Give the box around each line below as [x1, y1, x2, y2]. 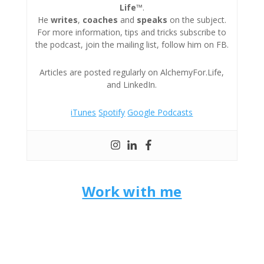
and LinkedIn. [107, 79, 157, 90]
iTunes [71, 107, 97, 118]
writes [50, 14, 78, 25]
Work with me [82, 181, 182, 201]
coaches [82, 14, 118, 25]
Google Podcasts [127, 107, 193, 118]
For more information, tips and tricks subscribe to [37, 27, 227, 38]
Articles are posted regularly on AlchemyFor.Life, [39, 67, 225, 78]
